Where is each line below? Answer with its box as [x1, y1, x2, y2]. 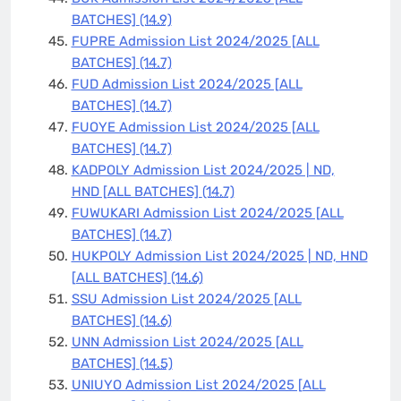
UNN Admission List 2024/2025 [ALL [71, 333, 303, 350]
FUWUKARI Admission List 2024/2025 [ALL [71, 204, 344, 221]
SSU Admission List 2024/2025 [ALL [71, 290, 302, 307]
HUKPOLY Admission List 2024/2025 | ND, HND [71, 247, 368, 264]
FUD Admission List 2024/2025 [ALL [71, 75, 303, 92]
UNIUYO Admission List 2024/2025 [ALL [71, 376, 326, 393]
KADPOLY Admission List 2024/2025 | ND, [71, 161, 335, 178]
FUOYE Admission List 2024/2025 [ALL [71, 118, 320, 135]
